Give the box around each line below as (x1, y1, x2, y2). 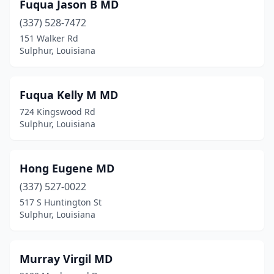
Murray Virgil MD (20, 251, 113, 266)
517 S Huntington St (20, 196, 102, 208)
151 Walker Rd (20, 32, 78, 44)
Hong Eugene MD (20, 161, 114, 176)
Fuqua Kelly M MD (20, 87, 118, 102)
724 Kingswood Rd (20, 106, 95, 117)
